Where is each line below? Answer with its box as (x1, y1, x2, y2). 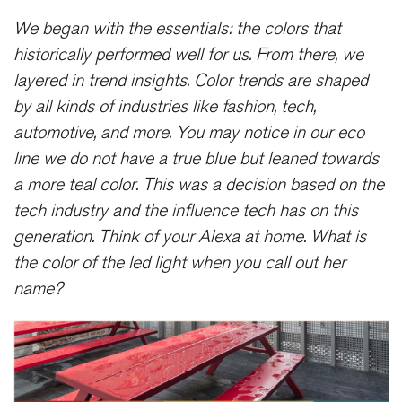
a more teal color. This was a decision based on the (13, 173, 384, 196)
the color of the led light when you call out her (13, 251, 345, 274)
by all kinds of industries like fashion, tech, (13, 95, 316, 118)
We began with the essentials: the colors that (13, 17, 341, 39)
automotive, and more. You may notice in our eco (13, 121, 364, 144)
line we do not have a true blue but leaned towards (13, 147, 379, 170)
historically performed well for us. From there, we (13, 43, 363, 66)
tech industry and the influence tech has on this (13, 199, 358, 222)
